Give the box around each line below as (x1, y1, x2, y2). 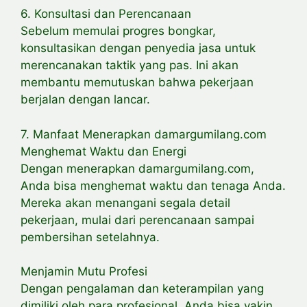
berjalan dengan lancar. (21, 93, 150, 107)
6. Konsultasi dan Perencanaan (21, 7, 191, 21)
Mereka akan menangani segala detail (21, 195, 230, 210)
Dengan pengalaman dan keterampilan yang (21, 282, 264, 296)
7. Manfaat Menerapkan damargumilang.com (21, 127, 267, 141)
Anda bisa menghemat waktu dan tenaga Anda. (21, 178, 286, 193)
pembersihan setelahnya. (21, 230, 160, 244)
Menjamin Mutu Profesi (21, 265, 147, 279)
